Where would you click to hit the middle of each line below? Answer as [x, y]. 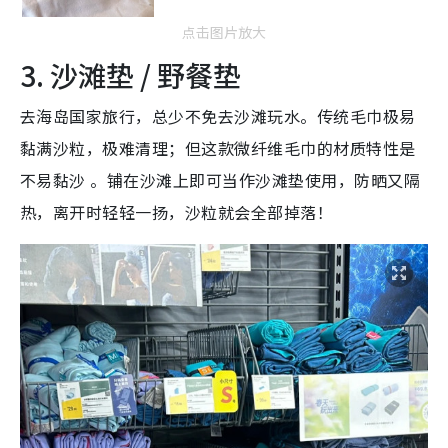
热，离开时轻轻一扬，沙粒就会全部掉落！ [177, 211]
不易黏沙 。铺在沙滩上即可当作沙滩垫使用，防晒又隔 [220, 179]
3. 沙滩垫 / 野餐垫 [130, 74]
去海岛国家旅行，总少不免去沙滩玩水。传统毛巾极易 [218, 115]
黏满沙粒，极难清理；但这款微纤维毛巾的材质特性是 [218, 147]
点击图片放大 [224, 31]
